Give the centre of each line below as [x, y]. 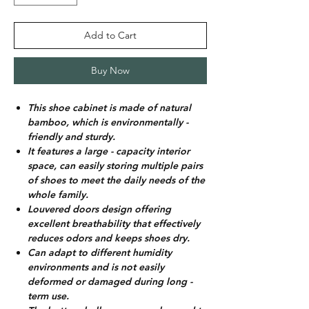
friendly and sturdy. [73, 137]
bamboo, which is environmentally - [108, 122]
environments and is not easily [96, 267]
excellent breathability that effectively [114, 224]
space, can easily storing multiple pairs [115, 166]
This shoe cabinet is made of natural [109, 108]
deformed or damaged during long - [110, 282]
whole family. [59, 195]
